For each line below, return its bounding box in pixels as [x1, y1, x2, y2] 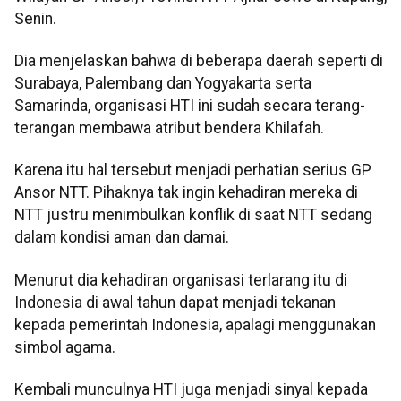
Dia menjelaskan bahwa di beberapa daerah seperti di [14, 52, 383, 71]
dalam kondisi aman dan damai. [14, 228, 229, 247]
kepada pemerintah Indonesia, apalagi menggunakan [14, 315, 376, 334]
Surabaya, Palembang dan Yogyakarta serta [14, 74, 311, 93]
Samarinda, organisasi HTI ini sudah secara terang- [14, 97, 365, 115]
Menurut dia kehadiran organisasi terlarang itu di [14, 270, 347, 289]
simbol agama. [14, 337, 115, 356]
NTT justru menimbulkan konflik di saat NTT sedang [14, 206, 372, 225]
